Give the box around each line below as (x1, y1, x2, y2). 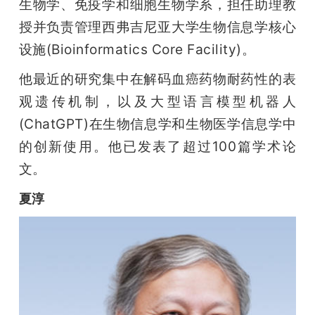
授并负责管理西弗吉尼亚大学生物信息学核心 (18, 18, 297, 35)
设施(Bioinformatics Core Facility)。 (18, 40, 256, 58)
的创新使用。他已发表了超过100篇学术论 (18, 137, 297, 155)
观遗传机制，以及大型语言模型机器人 (18, 92, 297, 110)
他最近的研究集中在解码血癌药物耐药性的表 (18, 70, 297, 87)
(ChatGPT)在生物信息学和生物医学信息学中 (18, 115, 297, 132)
